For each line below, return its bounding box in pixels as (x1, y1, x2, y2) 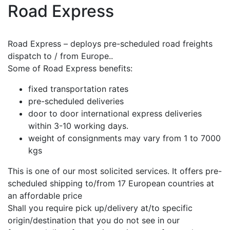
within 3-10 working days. (28, 121, 128, 131)
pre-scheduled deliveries (28, 96, 124, 106)
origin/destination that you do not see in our (8, 215, 180, 225)
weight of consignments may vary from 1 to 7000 (28, 133, 221, 143)
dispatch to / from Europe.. (8, 51, 113, 61)
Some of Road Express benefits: (8, 63, 132, 73)
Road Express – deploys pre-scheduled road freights (8, 39, 213, 49)
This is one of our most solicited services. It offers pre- (8, 166, 222, 176)
